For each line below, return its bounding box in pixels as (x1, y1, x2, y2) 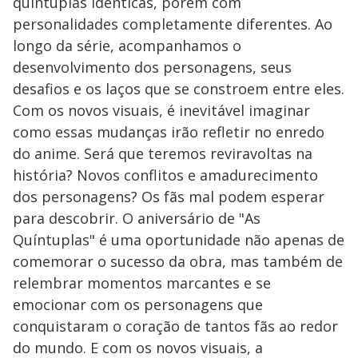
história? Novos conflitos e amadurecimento (13, 165, 318, 185)
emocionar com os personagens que (13, 294, 263, 314)
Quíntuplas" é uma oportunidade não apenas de (13, 229, 344, 249)
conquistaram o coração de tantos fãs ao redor (13, 316, 338, 336)
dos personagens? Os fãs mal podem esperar (13, 186, 324, 206)
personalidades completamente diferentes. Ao (13, 14, 332, 34)
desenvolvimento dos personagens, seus (13, 57, 292, 77)
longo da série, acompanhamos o (13, 35, 241, 55)
